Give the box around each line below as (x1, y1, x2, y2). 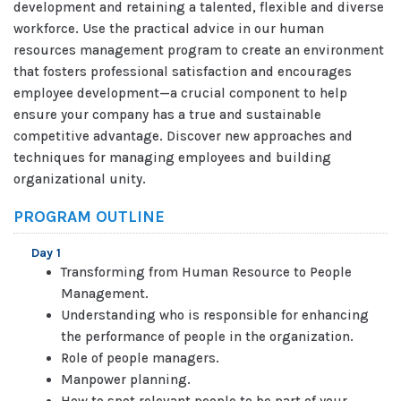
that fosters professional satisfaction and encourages (13, 64, 352, 80)
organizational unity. (13, 171, 146, 187)
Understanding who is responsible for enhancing (60, 307, 369, 323)
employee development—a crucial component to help (13, 85, 347, 101)
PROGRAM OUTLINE (13, 207, 165, 226)
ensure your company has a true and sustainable (13, 107, 321, 123)
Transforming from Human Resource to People (60, 264, 352, 280)
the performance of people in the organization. (60, 328, 354, 345)
